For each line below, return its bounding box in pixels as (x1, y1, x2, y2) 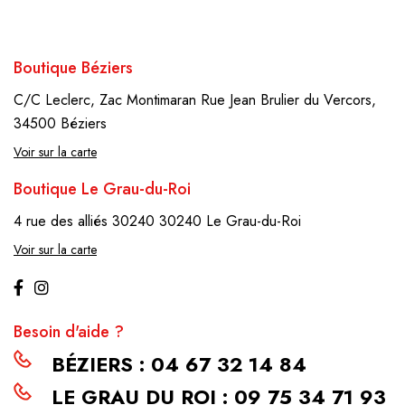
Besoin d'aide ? (14, 320, 124, 344)
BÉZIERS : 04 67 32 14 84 (45, 350, 306, 380)
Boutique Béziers (14, 56, 133, 80)
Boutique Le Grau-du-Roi (14, 177, 191, 202)
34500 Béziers (14, 113, 107, 135)
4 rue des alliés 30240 (14, 211, 155, 232)
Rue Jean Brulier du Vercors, (201, 89, 376, 111)
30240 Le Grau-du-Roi (159, 211, 301, 232)
